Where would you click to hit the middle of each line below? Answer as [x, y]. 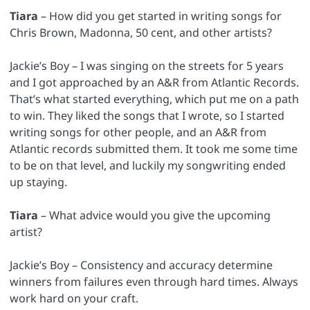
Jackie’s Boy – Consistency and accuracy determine [141, 265]
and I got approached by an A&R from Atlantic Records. [154, 82]
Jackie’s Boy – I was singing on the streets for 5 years [147, 65]
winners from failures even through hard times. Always [154, 281]
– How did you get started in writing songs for [160, 16]
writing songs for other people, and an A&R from [138, 132]
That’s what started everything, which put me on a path [154, 99]
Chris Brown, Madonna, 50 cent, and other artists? [141, 32]
